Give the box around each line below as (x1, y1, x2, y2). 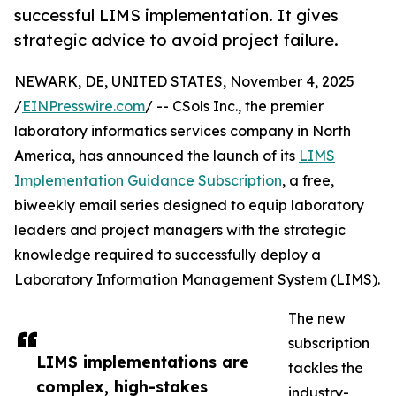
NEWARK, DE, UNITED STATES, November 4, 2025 (14, 72, 354, 91)
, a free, (282, 171, 334, 190)
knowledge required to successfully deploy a (14, 246, 321, 264)
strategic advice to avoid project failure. (14, 30, 339, 50)
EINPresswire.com (22, 97, 145, 116)
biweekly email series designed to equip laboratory (14, 196, 364, 215)
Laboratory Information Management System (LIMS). (14, 270, 380, 289)
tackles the (288, 359, 363, 377)
